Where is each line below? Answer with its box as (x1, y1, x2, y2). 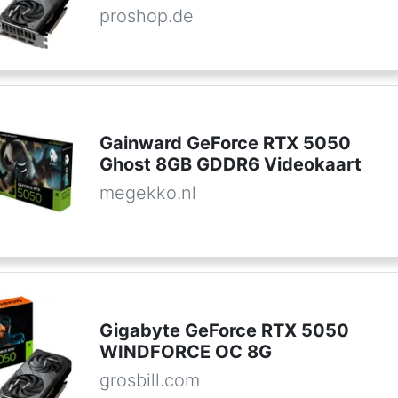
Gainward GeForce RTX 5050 (99, 131, 351, 154)
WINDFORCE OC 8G (99, 340, 272, 362)
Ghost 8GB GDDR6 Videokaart (99, 153, 362, 175)
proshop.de (99, 5, 194, 28)
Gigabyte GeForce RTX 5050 (99, 319, 349, 341)
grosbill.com (99, 369, 200, 391)
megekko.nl (99, 181, 196, 203)
